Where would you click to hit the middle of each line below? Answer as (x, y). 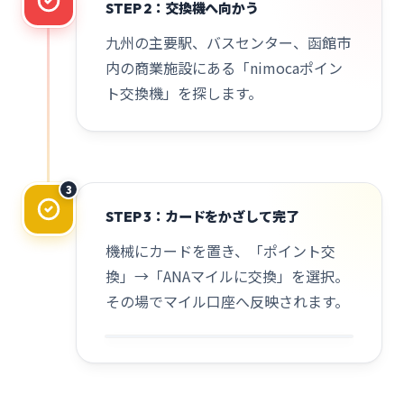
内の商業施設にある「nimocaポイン (224, 68)
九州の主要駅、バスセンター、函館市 (228, 42)
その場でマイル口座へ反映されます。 (227, 301)
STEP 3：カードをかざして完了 (202, 217)
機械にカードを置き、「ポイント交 (220, 251)
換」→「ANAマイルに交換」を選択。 (227, 276)
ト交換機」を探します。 (184, 93)
